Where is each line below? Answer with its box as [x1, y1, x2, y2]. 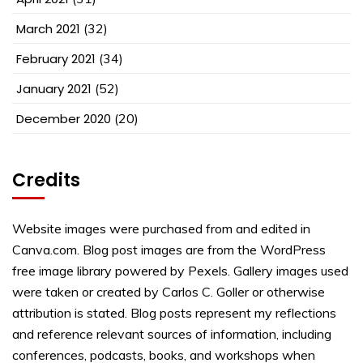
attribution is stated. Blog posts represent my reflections [12, 305, 336, 322]
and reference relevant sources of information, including [12, 326, 331, 343]
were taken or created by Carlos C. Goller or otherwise [12, 284, 325, 301]
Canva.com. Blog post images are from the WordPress [12, 241, 326, 258]
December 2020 [16, 110, 111, 128]
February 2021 [16, 50, 96, 68]
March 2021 [16, 20, 80, 38]
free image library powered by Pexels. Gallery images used [12, 263, 348, 280]
